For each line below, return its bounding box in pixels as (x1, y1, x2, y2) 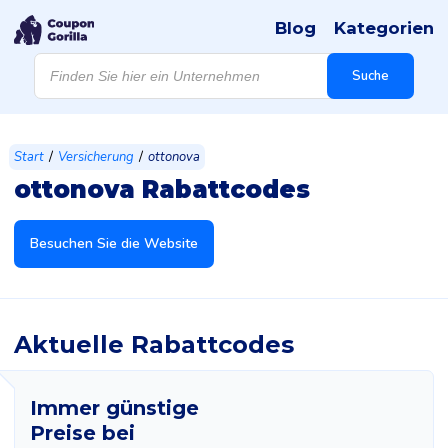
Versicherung (58, 148, 134, 166)
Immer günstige (30, 396, 199, 420)
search (33, 63, 76, 82)
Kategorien (334, 18, 434, 38)
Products (33, 49, 89, 68)
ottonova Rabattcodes (14, 175, 310, 204)
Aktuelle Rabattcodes (14, 330, 294, 359)
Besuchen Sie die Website (30, 234, 198, 253)
